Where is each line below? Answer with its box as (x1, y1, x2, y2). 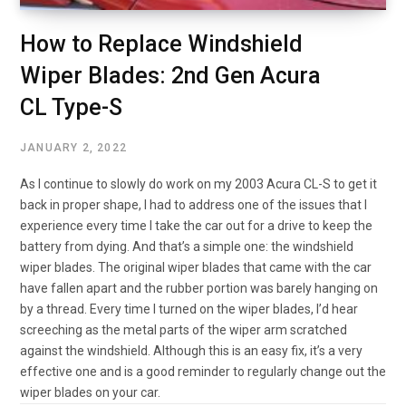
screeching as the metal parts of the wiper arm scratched (20, 323, 347, 338)
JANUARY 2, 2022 (20, 141, 127, 155)
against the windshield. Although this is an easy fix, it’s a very (20, 343, 362, 359)
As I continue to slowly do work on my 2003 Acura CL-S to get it (20, 177, 377, 192)
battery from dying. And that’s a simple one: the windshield (20, 239, 353, 255)
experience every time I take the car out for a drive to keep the (20, 218, 372, 234)
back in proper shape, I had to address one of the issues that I (20, 198, 367, 213)
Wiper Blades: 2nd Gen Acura (20, 63, 321, 90)
